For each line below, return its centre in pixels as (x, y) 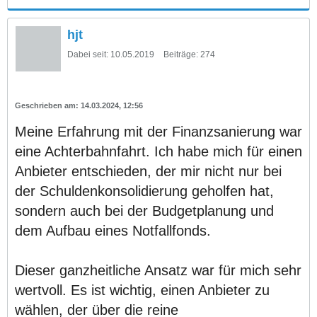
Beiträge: (181, 54)
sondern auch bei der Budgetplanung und (144, 211)
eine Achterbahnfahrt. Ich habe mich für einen (158, 151)
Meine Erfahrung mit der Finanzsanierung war (158, 131)
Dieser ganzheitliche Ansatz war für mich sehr (158, 270)
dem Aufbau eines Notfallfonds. (113, 230)
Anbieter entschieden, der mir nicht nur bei (148, 171)
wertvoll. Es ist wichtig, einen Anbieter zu (142, 290)
